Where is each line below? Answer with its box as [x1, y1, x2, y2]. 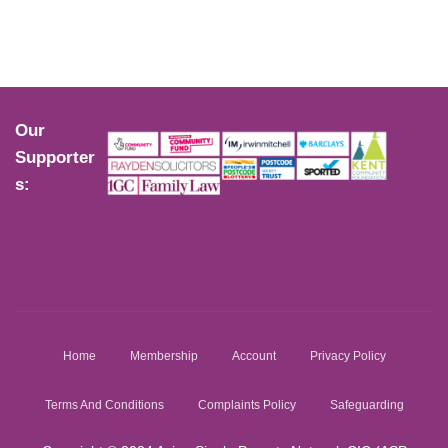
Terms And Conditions [44, 398, 164, 412]
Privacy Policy [309, 349, 386, 363]
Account [231, 349, 276, 363]
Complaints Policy [197, 398, 296, 412]
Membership [129, 349, 198, 363]
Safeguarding [329, 398, 404, 412]
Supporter [15, 148, 95, 167]
